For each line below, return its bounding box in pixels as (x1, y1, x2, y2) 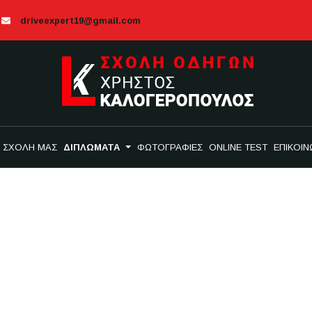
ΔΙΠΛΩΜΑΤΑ (63, 142, 123, 153)
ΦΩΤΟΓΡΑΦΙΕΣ (136, 142, 203, 153)
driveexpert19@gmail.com (19, 15, 141, 26)
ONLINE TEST (208, 142, 267, 153)
